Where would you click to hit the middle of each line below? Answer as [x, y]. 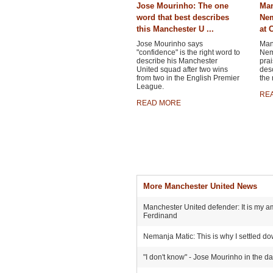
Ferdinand [160, 216]
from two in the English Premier [188, 78]
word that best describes [183, 17]
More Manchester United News [200, 186]
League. [150, 87]
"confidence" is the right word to [188, 52]
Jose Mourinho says [169, 44]
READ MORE [158, 103]
